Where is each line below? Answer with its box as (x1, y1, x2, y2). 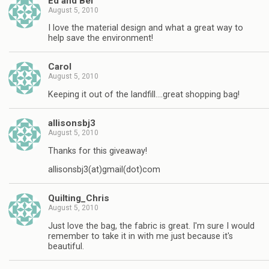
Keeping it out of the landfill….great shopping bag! (48, 89, 240, 100)
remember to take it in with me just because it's (48, 231, 233, 241)
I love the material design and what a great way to (48, 23, 243, 34)
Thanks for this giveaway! (48, 145, 147, 156)
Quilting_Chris (48, 193, 109, 204)
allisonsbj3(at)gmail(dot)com (48, 165, 160, 175)
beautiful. (48, 241, 84, 252)
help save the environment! (48, 33, 153, 44)
